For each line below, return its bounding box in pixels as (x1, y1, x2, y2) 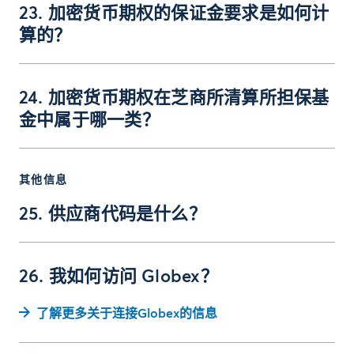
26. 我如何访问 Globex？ (19, 269, 218, 286)
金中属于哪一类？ (19, 112, 160, 130)
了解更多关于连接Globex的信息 (36, 307, 217, 320)
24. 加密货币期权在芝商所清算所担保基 (19, 90, 330, 107)
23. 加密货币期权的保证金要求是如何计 (19, 6, 330, 23)
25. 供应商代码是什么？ (19, 206, 206, 224)
